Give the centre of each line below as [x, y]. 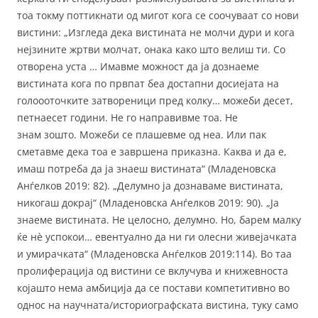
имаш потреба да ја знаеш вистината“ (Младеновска [147, 169]
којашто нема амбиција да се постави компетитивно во [153, 288]
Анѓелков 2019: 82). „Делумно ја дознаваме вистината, [150, 186]
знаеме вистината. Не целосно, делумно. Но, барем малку [159, 220]
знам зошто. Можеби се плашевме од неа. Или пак [142, 135]
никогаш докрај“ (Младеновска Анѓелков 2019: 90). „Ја [148, 203]
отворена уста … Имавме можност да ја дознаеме [138, 67]
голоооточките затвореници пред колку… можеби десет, [155, 101]
